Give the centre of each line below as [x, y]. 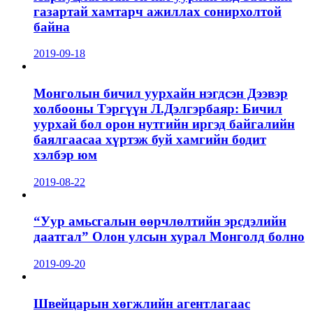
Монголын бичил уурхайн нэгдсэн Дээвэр [161, 94]
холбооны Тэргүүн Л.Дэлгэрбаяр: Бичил [158, 109]
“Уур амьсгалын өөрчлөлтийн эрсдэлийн [160, 221]
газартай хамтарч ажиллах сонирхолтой [158, 11]
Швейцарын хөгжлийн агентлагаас [142, 303]
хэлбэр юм [65, 155]
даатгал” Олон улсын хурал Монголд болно [169, 237]
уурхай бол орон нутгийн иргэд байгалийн [164, 124]
